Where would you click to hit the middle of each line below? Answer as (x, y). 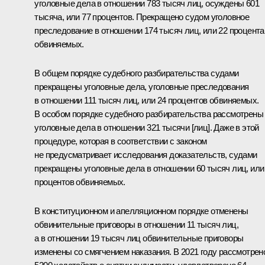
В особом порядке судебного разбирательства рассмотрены (149, 114)
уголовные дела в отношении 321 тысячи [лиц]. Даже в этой (147, 127)
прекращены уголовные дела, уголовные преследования (142, 86)
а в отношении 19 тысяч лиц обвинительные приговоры (139, 238)
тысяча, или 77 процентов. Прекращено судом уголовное (142, 17)
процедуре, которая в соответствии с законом (121, 141)
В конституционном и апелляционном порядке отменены (141, 211)
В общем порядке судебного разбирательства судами (137, 73)
